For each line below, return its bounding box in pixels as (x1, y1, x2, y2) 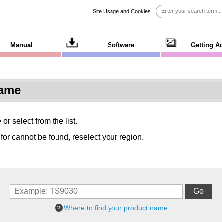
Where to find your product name (64, 203, 168, 212)
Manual (10, 41, 33, 49)
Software (108, 41, 135, 49)
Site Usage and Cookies (93, 8, 151, 14)
